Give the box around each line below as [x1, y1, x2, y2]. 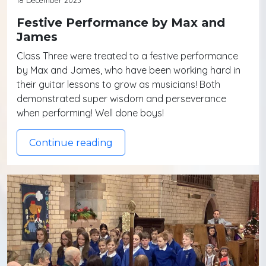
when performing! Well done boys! [17, 106, 164, 119]
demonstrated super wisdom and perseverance [17, 92, 226, 104]
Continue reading [29, 137, 113, 148]
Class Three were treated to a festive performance [17, 49, 238, 62]
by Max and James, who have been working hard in [17, 64, 240, 76]
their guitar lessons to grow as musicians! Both [17, 78, 220, 90]
